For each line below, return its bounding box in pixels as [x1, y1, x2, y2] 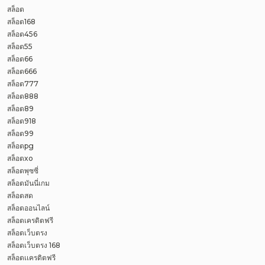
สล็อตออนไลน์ [7, 203, 50, 212]
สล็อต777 [7, 79, 38, 88]
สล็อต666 [7, 67, 37, 76]
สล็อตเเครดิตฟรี [7, 253, 56, 262]
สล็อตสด [7, 191, 33, 200]
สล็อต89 [7, 104, 34, 113]
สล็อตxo [7, 154, 33, 163]
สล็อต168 [7, 17, 35, 26]
